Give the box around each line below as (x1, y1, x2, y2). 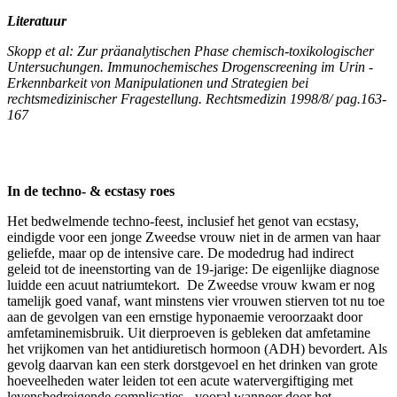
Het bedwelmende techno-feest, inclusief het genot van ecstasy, (7, 213, 359, 229)
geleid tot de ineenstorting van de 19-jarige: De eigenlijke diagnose (7, 261, 379, 276)
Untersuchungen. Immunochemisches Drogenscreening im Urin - (7, 58, 373, 74)
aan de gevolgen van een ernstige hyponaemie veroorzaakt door (7, 308, 362, 324)
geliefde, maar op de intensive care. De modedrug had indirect (7, 245, 354, 261)
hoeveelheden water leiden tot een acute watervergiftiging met (7, 372, 353, 388)
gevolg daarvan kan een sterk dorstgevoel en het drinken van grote (7, 356, 378, 372)
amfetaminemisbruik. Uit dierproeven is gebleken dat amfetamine (7, 324, 370, 340)
